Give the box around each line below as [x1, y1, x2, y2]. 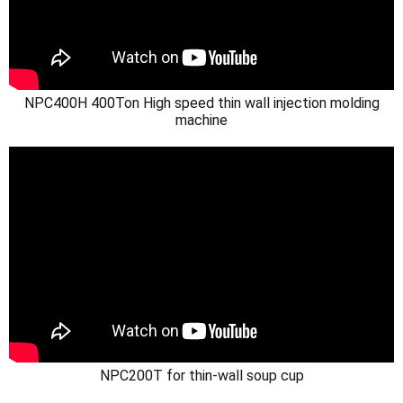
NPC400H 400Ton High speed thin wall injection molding [23, 94, 380, 112]
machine [175, 111, 228, 129]
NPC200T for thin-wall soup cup [99, 367, 304, 385]
